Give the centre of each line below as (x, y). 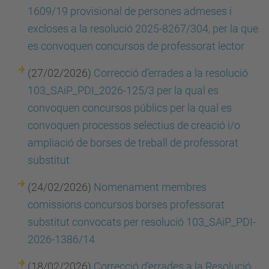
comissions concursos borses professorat (126, 204)
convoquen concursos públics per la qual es (130, 108)
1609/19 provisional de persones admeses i (130, 11)
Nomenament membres (150, 187)
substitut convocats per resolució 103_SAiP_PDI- (142, 222)
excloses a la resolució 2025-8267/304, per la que (143, 29)
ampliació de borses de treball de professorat (133, 143)
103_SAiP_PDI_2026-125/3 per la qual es (123, 90)
